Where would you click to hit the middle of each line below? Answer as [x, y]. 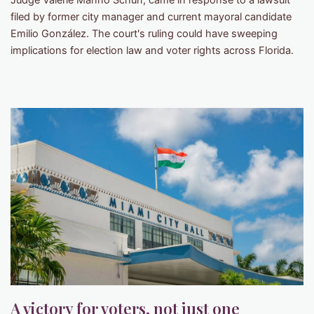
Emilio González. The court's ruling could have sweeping [144, 34]
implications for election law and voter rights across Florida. [152, 51]
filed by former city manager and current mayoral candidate [151, 17]
